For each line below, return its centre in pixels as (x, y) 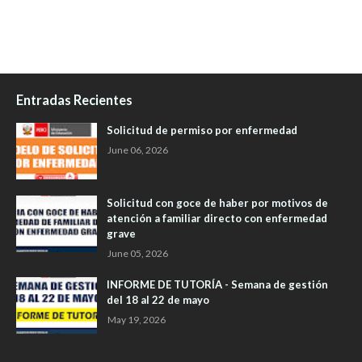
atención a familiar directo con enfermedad (217, 219)
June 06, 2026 (138, 150)
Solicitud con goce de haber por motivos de (217, 203)
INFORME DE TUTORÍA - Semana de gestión (217, 285)
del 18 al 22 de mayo (158, 300)
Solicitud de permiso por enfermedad (202, 130)
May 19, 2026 (137, 320)
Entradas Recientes (74, 100)
